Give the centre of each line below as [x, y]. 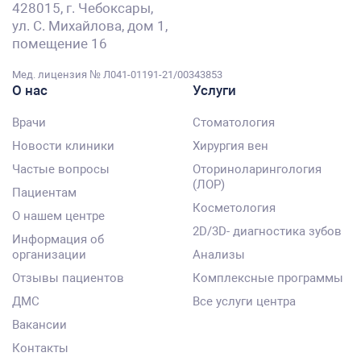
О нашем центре [58, 216]
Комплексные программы [268, 278]
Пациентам [44, 193]
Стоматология [234, 122]
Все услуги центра [244, 301]
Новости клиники [63, 146]
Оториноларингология [257, 169]
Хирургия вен [230, 146]
